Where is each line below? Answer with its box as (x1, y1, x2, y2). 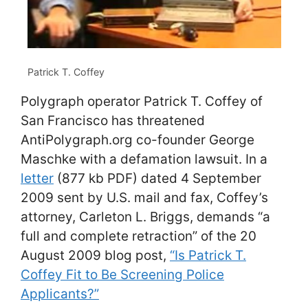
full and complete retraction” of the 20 (21, 228, 256, 245)
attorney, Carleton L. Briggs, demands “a (21, 209, 270, 225)
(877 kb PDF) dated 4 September (54, 170, 261, 187)
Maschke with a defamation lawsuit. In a (21, 151, 267, 168)
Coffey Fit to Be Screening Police (21, 267, 224, 283)
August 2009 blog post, (21, 247, 170, 264)
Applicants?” (21, 286, 99, 302)
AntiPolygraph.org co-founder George (21, 132, 254, 148)
